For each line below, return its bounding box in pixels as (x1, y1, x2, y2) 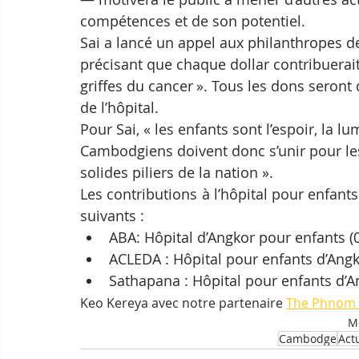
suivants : (80, 206, 144, 226)
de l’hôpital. (80, 98, 159, 118)
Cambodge (279, 331, 337, 347)
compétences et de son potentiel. (80, 11, 305, 31)
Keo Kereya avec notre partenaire (80, 294, 286, 313)
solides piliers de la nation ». (80, 163, 273, 183)
